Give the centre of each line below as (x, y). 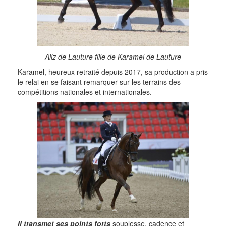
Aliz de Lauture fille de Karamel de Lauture (113, 56)
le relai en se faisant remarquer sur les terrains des (99, 81)
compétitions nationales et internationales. (85, 92)
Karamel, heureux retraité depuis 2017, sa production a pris (113, 71)
